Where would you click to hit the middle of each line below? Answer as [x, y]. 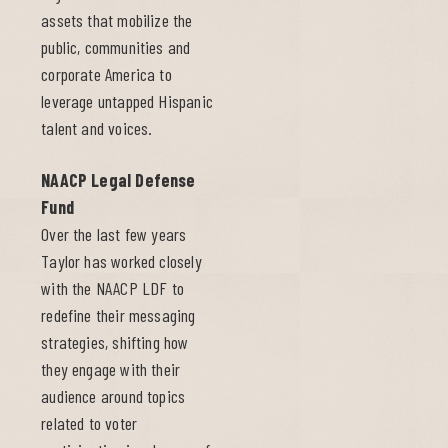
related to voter [89, 423]
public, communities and [116, 47]
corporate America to [106, 74]
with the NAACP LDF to [112, 288]
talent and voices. [97, 128]
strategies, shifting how [115, 342]
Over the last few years [114, 234]
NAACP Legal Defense [118, 180]
